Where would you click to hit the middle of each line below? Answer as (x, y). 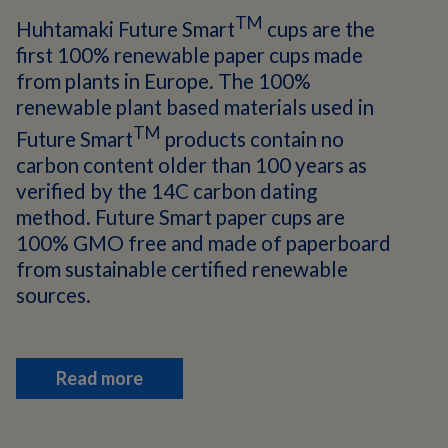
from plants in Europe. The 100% (163, 80)
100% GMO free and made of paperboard (203, 242)
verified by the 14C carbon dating (166, 190)
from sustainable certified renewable (182, 268)
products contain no (252, 138)
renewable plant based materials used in (195, 106)
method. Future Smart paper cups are (180, 216)
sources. (53, 294)
